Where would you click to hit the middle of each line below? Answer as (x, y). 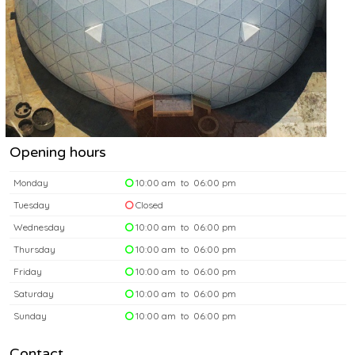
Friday (28, 272)
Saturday (34, 294)
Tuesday (32, 205)
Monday (31, 183)
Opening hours (58, 153)
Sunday (30, 316)
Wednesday (39, 227)
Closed (148, 205)
